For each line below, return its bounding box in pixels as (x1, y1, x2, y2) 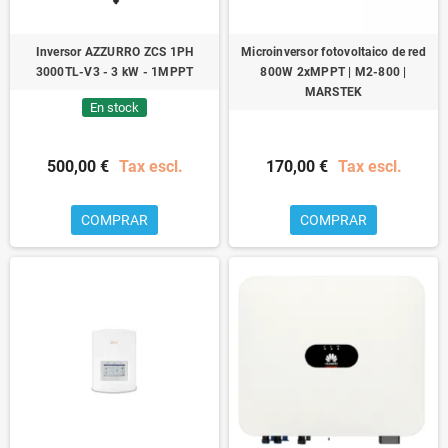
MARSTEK (304, 84, 363, 99)
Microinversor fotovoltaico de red (241, 44, 426, 59)
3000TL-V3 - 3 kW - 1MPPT (35, 64, 194, 79)
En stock (90, 99, 139, 115)
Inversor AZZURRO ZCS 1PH (35, 44, 194, 59)
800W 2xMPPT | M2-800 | (260, 64, 407, 79)
